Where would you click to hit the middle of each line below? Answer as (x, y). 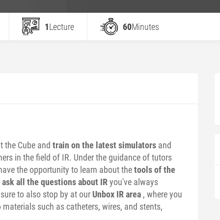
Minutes (145, 27)
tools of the (154, 169)
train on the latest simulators (104, 145)
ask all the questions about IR (55, 182)
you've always (133, 182)
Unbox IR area (116, 194)
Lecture (61, 27)
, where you (161, 194)
